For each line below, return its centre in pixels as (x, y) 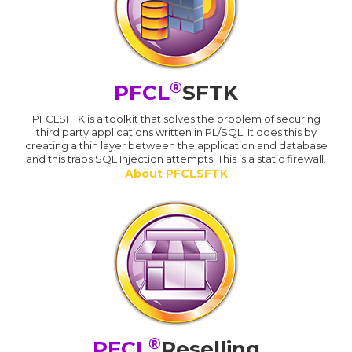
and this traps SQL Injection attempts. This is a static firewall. (176, 159)
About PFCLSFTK (176, 174)
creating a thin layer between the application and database (176, 146)
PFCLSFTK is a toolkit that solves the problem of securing (176, 119)
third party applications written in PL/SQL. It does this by (176, 132)
